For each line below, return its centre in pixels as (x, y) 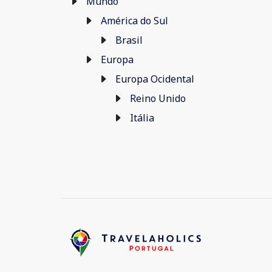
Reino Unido (158, 98)
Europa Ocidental (155, 79)
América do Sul (134, 21)
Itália (142, 118)
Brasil (129, 40)
